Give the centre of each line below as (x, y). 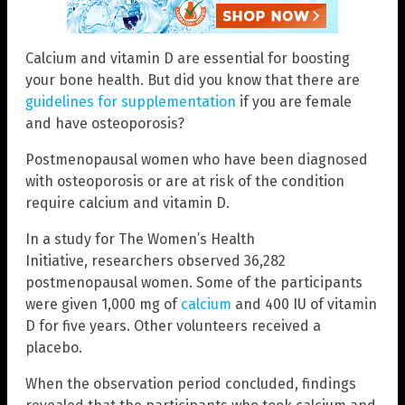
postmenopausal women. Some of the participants (194, 283)
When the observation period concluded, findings (191, 384)
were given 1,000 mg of (103, 305)
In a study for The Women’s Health (140, 240)
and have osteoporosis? (105, 124)
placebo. (54, 348)
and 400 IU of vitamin (304, 305)
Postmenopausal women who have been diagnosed (197, 160)
